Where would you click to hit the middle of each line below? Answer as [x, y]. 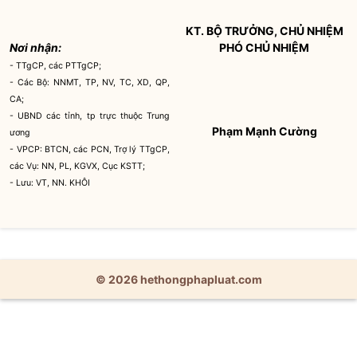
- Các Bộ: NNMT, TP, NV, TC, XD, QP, [90, 82]
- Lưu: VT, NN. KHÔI [50, 183]
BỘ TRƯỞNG [240, 31]
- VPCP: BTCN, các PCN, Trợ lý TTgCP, [90, 149]
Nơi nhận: [36, 47]
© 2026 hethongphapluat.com [178, 279]
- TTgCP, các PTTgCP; [56, 66]
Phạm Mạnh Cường [264, 131]
